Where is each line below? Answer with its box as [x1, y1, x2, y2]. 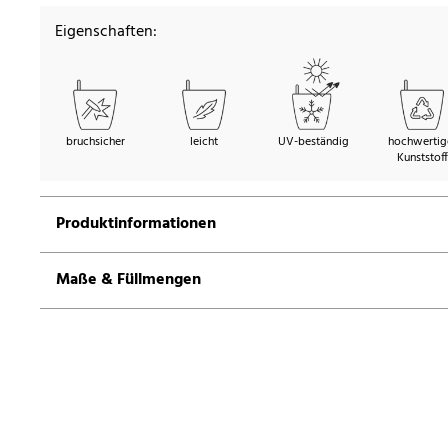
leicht [190, 132, 218, 153]
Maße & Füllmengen [56, 267, 201, 294]
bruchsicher [65, 132, 125, 153]
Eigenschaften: [55, 19, 157, 46]
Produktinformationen [56, 211, 216, 238]
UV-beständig [277, 132, 349, 153]
